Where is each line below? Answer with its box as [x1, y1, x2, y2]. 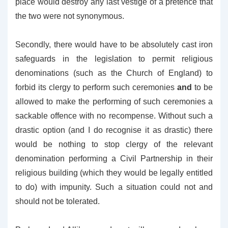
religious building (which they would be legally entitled [15, 168, 213, 177]
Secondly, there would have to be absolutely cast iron [15, 40, 213, 49]
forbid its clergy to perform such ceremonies [15, 83, 177, 92]
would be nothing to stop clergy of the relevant [15, 140, 213, 149]
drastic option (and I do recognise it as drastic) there [15, 126, 213, 134]
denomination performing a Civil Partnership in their [15, 154, 213, 163]
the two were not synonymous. [15, 12, 124, 20]
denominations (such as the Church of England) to [15, 69, 213, 77]
